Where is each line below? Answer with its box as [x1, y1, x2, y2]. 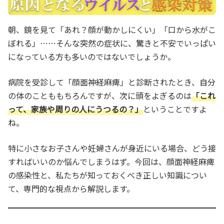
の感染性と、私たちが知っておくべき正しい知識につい [8, 168, 207, 181]
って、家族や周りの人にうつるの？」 [8, 102, 143, 115]
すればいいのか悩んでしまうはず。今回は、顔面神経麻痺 [8, 155, 214, 167]
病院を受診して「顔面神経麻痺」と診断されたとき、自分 [8, 75, 215, 88]
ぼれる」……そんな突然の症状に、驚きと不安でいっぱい [8, 36, 216, 49]
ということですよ [143, 102, 207, 115]
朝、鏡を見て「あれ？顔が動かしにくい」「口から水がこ [8, 23, 216, 35]
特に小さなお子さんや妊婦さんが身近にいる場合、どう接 [8, 141, 216, 154]
